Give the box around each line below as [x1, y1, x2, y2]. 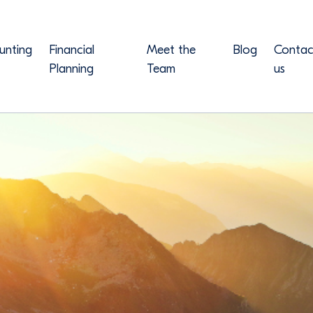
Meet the [146, 43, 196, 57]
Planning [49, 61, 94, 76]
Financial [49, 43, 94, 57]
